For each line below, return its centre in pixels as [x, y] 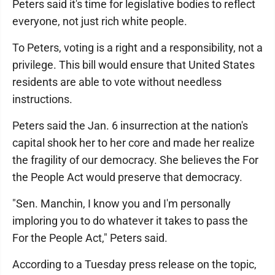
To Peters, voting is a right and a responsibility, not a [137, 48]
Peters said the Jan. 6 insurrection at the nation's [130, 126]
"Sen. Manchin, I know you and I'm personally [122, 203]
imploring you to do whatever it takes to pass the [130, 221]
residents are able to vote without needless [117, 82]
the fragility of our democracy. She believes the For [135, 160]
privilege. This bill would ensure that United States [134, 65]
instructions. [42, 99]
